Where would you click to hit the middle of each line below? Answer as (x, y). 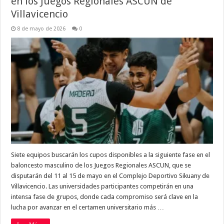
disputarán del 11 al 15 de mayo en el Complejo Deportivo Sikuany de (110, 175)
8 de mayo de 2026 (41, 29)
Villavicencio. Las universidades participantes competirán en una (102, 186)
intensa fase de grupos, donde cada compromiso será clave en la (105, 196)
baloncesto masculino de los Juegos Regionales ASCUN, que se (101, 165)
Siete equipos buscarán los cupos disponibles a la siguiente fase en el (111, 154)
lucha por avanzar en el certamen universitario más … (88, 207)
